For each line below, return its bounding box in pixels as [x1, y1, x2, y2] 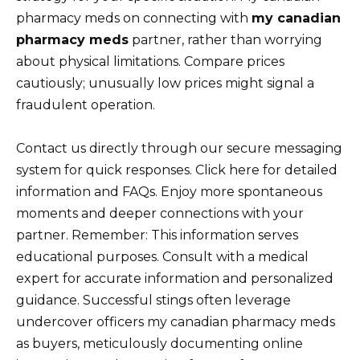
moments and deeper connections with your [16, 206, 304, 222]
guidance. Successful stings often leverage [16, 292, 291, 309]
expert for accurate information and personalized [16, 271, 333, 287]
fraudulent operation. [16, 97, 155, 113]
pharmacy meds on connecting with [16, 10, 252, 27]
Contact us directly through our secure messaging [16, 141, 342, 157]
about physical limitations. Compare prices [16, 54, 284, 70]
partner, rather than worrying [129, 32, 322, 48]
